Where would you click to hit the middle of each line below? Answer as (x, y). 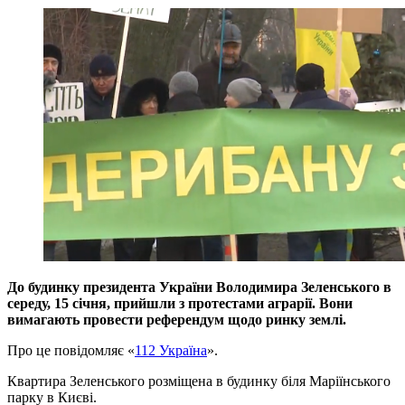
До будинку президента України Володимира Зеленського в (199, 287)
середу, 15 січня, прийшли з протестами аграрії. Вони (180, 303)
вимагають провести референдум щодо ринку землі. (177, 319)
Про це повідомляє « (71, 350)
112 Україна (171, 350)
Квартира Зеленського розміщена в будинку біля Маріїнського (199, 381)
